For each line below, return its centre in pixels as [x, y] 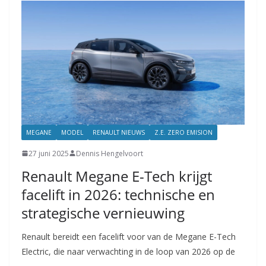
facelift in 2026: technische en [118, 194]
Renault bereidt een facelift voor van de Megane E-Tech [129, 236]
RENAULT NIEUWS [119, 132]
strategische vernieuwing [103, 213]
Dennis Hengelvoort [110, 153]
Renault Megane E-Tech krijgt [117, 176]
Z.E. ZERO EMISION [183, 132]
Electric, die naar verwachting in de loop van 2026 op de [128, 251]
